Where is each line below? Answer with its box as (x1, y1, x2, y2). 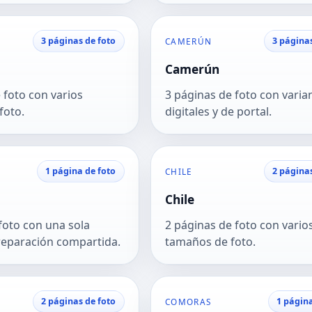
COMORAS (165, 296, 212, 308)
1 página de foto (45, 165, 116, 178)
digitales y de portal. (165, 104, 272, 120)
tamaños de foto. (165, 234, 256, 250)
